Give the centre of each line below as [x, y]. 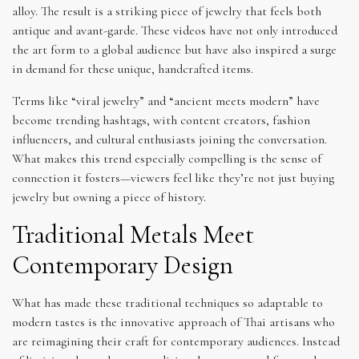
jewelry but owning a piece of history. [109, 197]
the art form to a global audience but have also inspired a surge [174, 49]
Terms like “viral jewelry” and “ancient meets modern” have [166, 101]
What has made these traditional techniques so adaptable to [167, 303]
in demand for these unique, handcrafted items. [133, 69]
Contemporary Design [123, 264]
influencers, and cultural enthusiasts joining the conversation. [169, 139]
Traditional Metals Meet [133, 234]
